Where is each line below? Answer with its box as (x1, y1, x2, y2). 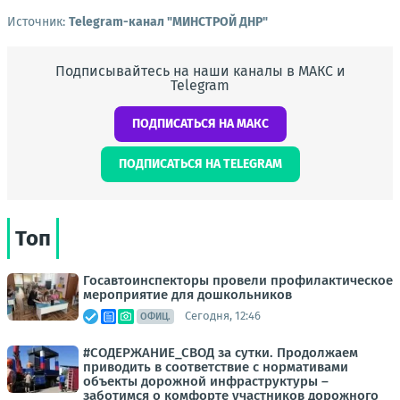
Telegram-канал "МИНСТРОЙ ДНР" (69, 13, 268, 29)
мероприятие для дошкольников (83, 286, 292, 303)
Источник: (7, 13, 69, 29)
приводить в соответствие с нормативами (83, 358, 348, 375)
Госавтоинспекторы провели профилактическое (83, 271, 393, 288)
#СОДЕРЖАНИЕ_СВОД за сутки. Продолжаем (83, 344, 358, 361)
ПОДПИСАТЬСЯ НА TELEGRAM (118, 155, 282, 171)
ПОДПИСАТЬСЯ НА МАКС (131, 115, 269, 131)
